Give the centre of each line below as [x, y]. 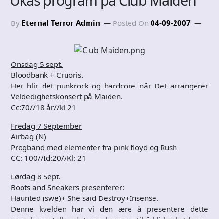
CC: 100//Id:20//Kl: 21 [48, 158]
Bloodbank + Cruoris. [47, 75]
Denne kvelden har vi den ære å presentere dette [109, 208]
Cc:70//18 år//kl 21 [44, 107]
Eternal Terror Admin [61, 23]
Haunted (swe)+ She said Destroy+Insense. [85, 198]
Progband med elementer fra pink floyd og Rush [94, 147]
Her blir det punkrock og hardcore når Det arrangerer [109, 85]
